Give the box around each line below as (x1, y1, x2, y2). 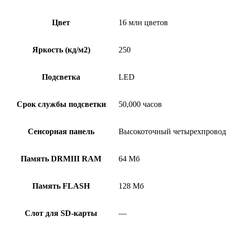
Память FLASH (32, 181, 90, 190)
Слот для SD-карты (25, 208, 97, 217)
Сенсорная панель (28, 127, 94, 136)
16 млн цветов (119, 18, 168, 27)
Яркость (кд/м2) (32, 45, 90, 54)
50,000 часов (119, 99, 162, 108)
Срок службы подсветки (16, 99, 106, 108)
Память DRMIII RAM (21, 154, 101, 163)
